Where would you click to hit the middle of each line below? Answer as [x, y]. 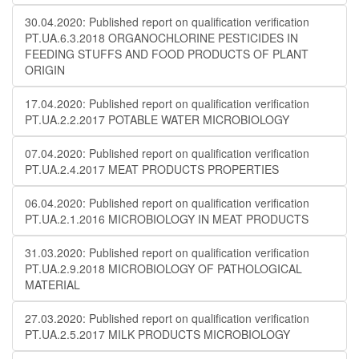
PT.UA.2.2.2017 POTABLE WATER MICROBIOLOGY [157, 119]
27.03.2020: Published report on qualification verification [167, 318]
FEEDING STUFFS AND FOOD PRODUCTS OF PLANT [167, 54]
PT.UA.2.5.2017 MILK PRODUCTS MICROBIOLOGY [157, 334]
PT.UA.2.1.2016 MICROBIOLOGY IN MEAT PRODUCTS [167, 219]
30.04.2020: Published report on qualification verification [167, 22]
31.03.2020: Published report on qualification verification [167, 252]
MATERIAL [52, 284]
